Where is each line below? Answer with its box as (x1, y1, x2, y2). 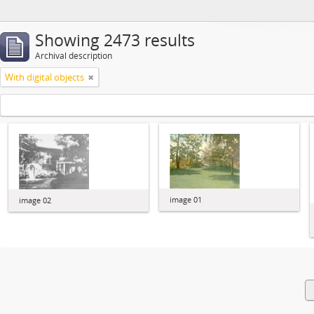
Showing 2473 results (35, 29, 195, 51)
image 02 (19, 195, 51, 205)
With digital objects (5, 71, 84, 83)
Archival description (35, 50, 112, 62)
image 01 (170, 194, 202, 205)
